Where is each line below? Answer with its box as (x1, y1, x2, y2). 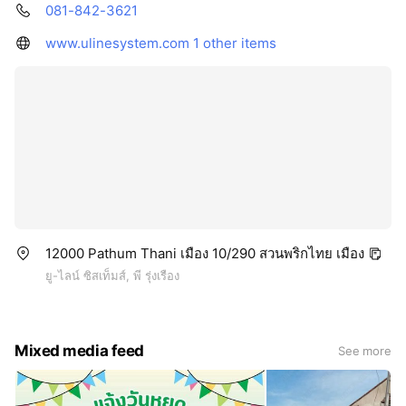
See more (337, 343, 391, 358)
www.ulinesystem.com (45, 34, 189, 52)
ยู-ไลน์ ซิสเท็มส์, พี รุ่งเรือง (45, 268, 179, 283)
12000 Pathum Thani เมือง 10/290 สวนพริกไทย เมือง (45, 245, 364, 262)
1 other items (193, 34, 276, 52)
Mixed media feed (14, 342, 144, 360)
